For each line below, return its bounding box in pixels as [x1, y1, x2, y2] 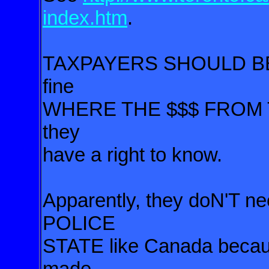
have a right [43, 144, 150, 166]
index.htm [43, 7, 127, 29]
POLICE [43, 212, 115, 234]
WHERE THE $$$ [43, 98, 204, 120]
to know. [150, 144, 222, 166]
